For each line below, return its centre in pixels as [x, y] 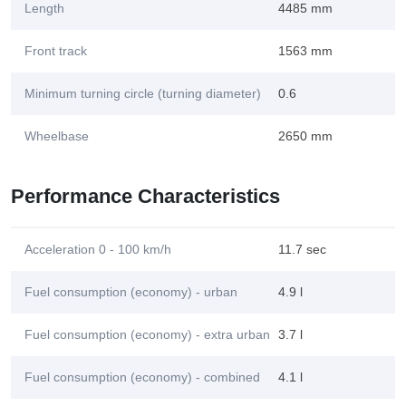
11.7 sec [302, 249]
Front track [56, 51]
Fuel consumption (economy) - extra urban [147, 334]
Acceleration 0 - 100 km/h [98, 249]
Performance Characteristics [145, 196]
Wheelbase [57, 136]
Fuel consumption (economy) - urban [131, 292]
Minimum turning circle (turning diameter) [143, 93]
